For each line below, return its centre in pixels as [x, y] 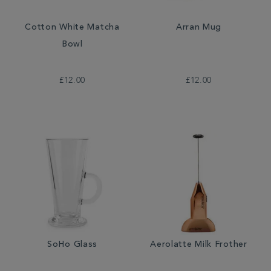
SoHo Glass [72, 245]
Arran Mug [199, 28]
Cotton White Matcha [72, 28]
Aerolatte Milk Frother [199, 245]
